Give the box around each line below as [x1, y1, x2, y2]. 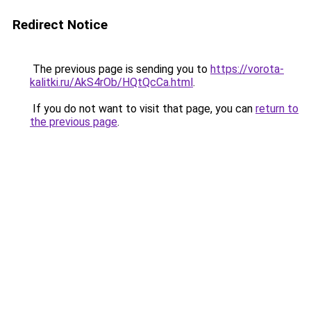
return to [255, 102, 299, 115]
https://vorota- [210, 62, 284, 76]
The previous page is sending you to [30, 62, 210, 76]
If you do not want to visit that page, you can [30, 102, 255, 115]
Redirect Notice [12, 17, 108, 33]
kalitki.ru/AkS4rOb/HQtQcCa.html [30, 76, 193, 89]
